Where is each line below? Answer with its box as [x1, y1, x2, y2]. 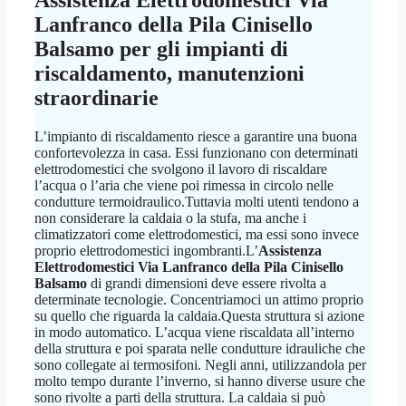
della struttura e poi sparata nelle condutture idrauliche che [34, 340, 365, 356]
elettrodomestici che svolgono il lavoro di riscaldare [34, 160, 327, 177]
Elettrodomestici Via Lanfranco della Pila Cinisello [34, 258, 343, 275]
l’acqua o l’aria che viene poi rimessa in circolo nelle [34, 177, 333, 193]
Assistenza [258, 242, 322, 258]
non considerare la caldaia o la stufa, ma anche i [34, 209, 306, 226]
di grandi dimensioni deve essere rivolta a [87, 275, 326, 291]
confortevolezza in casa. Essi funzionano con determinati [34, 144, 358, 160]
